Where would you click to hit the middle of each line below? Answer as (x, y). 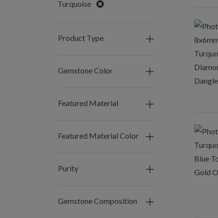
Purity (68, 168)
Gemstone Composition (98, 201)
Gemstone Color (85, 70)
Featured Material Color (98, 136)
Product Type (81, 38)
